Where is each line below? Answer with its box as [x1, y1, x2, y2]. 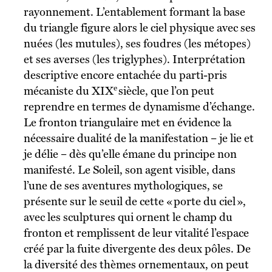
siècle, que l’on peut [117, 84, 214, 97]
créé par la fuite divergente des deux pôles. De [23, 242, 251, 255]
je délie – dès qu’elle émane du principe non [23, 147, 237, 160]
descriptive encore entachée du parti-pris [23, 68, 227, 81]
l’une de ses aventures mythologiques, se [23, 178, 223, 192]
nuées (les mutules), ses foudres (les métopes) [23, 36, 251, 50]
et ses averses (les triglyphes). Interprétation [23, 52, 245, 66]
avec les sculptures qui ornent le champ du [23, 210, 233, 223]
